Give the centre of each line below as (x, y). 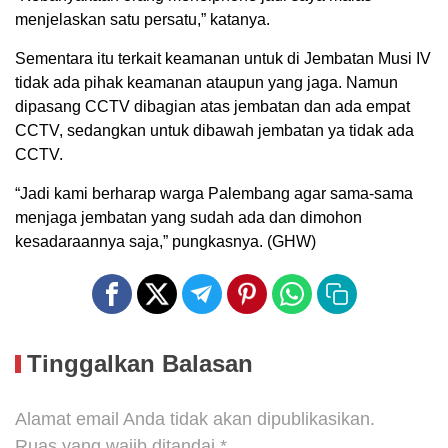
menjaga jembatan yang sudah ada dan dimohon (188, 218)
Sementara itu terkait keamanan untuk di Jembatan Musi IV (223, 59)
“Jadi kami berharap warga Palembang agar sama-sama (214, 194)
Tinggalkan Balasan (140, 364)
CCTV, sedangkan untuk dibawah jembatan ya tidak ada (214, 131)
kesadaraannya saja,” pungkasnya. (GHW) (165, 242)
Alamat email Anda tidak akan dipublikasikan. (195, 419)
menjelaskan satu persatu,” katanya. (142, 20)
